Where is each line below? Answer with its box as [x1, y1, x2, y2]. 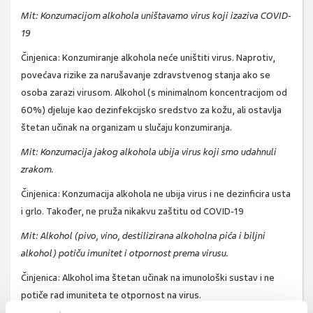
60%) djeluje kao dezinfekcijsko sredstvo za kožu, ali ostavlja [21, 104, 282, 117]
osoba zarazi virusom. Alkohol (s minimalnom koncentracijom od [21, 87, 287, 99]
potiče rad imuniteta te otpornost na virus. [21, 289, 201, 302]
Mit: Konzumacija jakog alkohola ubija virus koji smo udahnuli [21, 146, 277, 159]
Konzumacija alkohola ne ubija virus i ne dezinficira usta [60, 188, 291, 201]
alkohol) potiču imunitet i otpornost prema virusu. [21, 247, 228, 260]
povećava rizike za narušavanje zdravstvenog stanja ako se [21, 69, 270, 82]
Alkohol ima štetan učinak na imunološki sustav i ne [60, 272, 275, 284]
